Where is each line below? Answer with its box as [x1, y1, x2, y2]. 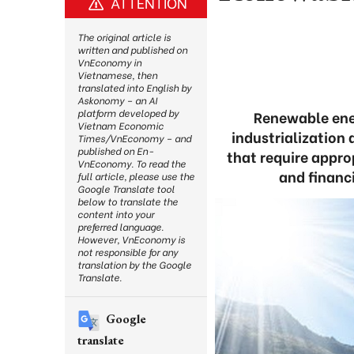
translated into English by [77, 81, 191, 94]
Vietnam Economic [77, 119, 164, 132]
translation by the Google [77, 258, 191, 271]
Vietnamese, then [77, 68, 157, 81]
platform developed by [77, 106, 179, 119]
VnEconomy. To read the [77, 156, 186, 170]
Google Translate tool [77, 182, 175, 195]
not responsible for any [77, 245, 178, 258]
